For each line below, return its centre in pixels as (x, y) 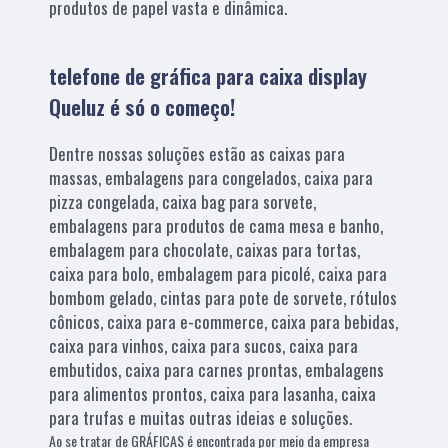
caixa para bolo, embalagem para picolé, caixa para (218, 273)
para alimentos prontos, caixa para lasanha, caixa (213, 393)
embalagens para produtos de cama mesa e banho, (216, 225)
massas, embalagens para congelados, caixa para (211, 177)
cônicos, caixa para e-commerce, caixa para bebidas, (224, 321)
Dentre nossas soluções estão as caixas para (197, 153)
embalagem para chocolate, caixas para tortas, (205, 249)
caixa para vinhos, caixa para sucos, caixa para (204, 345)
